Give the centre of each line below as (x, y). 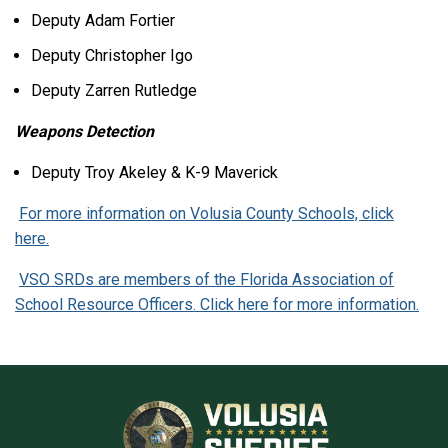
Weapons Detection (84, 132)
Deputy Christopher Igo (112, 56)
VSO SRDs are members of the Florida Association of (206, 280)
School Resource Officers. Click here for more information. (217, 305)
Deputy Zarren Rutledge (114, 91)
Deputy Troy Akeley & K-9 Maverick (154, 173)
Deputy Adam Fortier (103, 21)
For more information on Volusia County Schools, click (206, 214)
